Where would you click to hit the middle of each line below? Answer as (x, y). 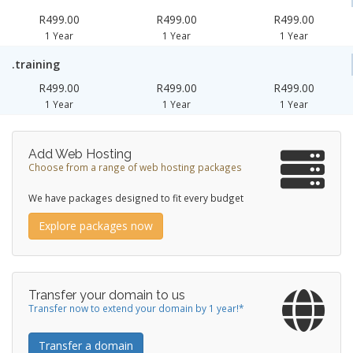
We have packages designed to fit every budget (136, 198)
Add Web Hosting (80, 154)
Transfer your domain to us (107, 295)
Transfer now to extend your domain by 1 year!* (136, 308)
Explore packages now (96, 226)
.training (36, 64)
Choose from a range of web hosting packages (135, 167)
